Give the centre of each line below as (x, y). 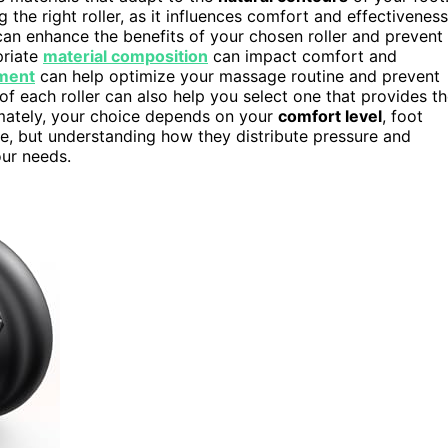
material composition (125, 55)
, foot (402, 115)
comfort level (330, 115)
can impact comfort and (302, 55)
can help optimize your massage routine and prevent (237, 75)
